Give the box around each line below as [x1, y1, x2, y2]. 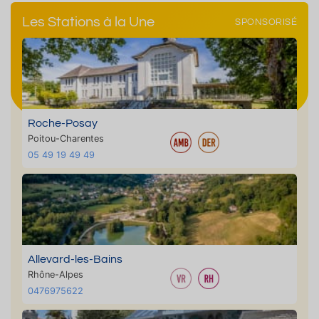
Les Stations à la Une [22, 15, 155, 30]
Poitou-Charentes [28, 133, 104, 145]
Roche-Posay [28, 117, 98, 130]
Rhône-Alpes [28, 269, 83, 281]
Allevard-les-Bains [28, 253, 122, 266]
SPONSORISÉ [235, 17, 297, 27]
